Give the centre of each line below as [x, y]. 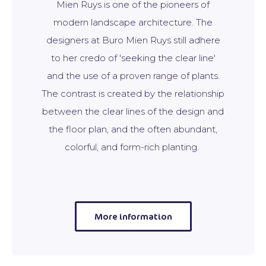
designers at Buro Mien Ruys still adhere [133, 40]
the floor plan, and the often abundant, [133, 129]
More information [133, 216]
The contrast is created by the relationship [133, 94]
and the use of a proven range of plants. [133, 76]
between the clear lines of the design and [133, 111]
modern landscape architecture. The [133, 22]
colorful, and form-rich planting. [133, 147]
